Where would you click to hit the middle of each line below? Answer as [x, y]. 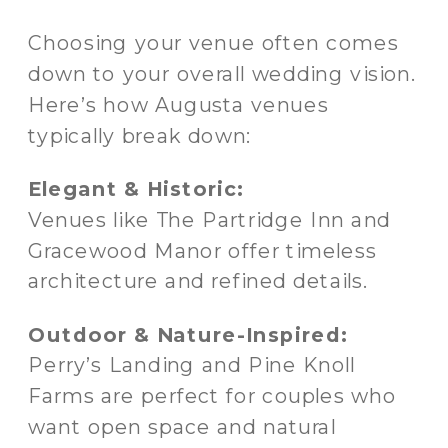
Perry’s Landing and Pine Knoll [192, 365]
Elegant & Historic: [136, 188]
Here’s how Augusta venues [178, 104]
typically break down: [140, 135]
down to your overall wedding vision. [222, 74]
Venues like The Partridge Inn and [209, 219]
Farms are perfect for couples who [212, 396]
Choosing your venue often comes [213, 43]
